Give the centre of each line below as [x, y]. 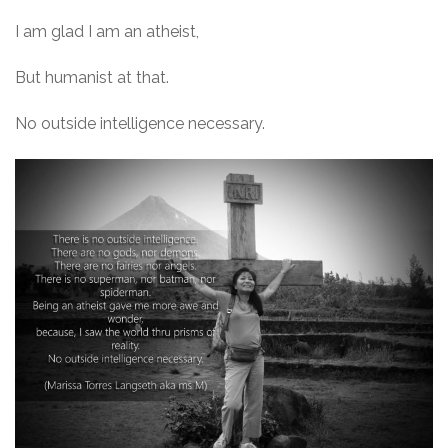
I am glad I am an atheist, [107, 31]
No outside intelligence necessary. [140, 123]
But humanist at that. [92, 77]
